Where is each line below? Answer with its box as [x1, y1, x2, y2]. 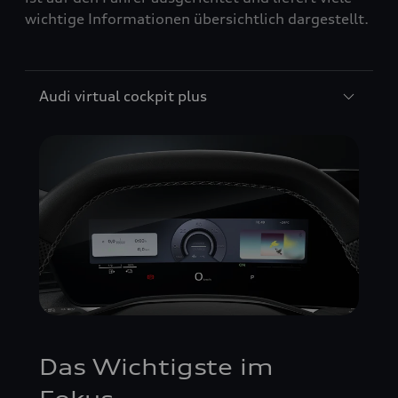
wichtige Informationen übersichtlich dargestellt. [25, 10, 369, 28]
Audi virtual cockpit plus [39, 87, 207, 106]
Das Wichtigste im [39, 353, 274, 380]
